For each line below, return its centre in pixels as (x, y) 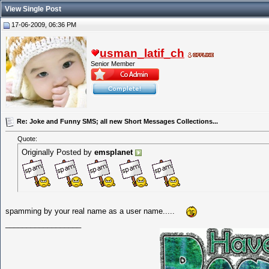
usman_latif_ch (142, 53)
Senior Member (113, 64)
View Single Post (33, 9)
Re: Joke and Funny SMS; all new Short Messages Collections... (117, 121)
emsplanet (113, 153)
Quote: (27, 139)
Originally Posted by (58, 153)
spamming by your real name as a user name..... (90, 211)
